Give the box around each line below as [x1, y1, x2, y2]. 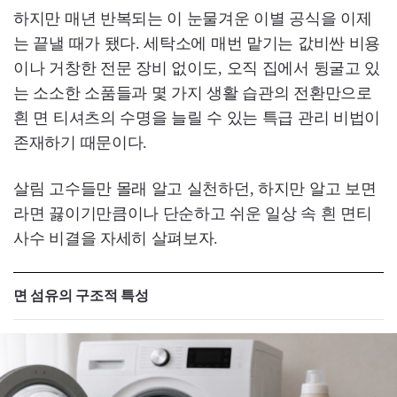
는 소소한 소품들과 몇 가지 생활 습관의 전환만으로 [13, 84, 372, 103]
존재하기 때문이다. [13, 134, 147, 152]
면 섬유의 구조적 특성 [13, 288, 149, 304]
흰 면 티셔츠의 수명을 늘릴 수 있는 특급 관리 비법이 [13, 109, 381, 128]
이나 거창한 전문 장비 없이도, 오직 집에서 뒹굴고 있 [13, 59, 381, 78]
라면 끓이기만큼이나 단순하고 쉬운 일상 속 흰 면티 [13, 205, 372, 223]
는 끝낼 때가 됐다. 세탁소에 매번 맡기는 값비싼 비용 [13, 35, 381, 53]
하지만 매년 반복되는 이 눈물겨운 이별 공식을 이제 [13, 10, 372, 28]
